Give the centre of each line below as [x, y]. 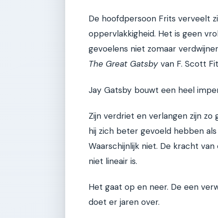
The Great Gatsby [123, 64]
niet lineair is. [113, 161]
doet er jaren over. [124, 202]
